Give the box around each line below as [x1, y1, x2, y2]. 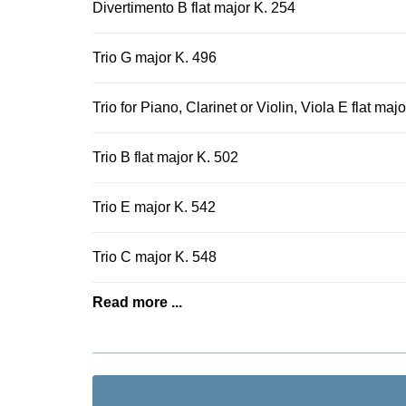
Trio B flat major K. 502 [92, 150, 238, 165]
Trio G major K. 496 [92, 50, 217, 65]
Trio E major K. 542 [92, 199, 216, 215]
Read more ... [92, 295, 182, 310]
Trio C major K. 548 [92, 249, 217, 265]
